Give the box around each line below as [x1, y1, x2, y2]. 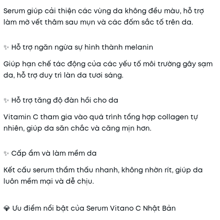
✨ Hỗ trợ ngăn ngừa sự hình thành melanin [3, 42, 153, 52]
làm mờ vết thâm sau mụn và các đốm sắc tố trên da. [3, 17, 193, 27]
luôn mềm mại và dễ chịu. [3, 176, 94, 186]
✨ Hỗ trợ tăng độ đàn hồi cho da [3, 95, 118, 105]
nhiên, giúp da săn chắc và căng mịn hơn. [3, 123, 151, 133]
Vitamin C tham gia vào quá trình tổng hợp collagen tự [3, 112, 198, 122]
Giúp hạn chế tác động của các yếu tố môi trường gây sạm [3, 59, 213, 69]
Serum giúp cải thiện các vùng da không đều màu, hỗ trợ [3, 6, 204, 16]
